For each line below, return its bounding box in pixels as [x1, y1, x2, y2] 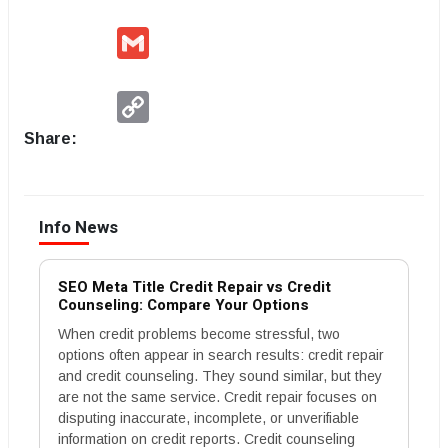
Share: [24, 130, 77, 147]
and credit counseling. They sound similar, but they [58, 368, 382, 384]
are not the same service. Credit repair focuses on [58, 389, 377, 405]
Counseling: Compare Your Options [58, 294, 309, 316]
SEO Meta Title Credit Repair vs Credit [58, 276, 331, 298]
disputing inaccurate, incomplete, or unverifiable [58, 410, 359, 426]
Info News [39, 215, 118, 240]
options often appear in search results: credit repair [58, 347, 384, 363]
